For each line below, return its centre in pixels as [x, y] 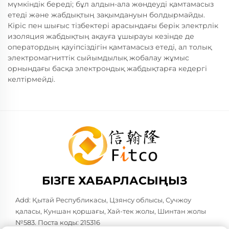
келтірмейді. [31, 79]
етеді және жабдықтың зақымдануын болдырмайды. [106, 15]
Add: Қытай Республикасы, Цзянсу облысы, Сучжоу [103, 200]
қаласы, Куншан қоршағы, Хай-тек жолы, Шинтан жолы [111, 211]
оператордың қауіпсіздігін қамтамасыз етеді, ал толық [110, 47]
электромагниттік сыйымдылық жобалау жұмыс [98, 58]
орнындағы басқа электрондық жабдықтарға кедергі [107, 69]
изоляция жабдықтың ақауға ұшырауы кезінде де [101, 37]
